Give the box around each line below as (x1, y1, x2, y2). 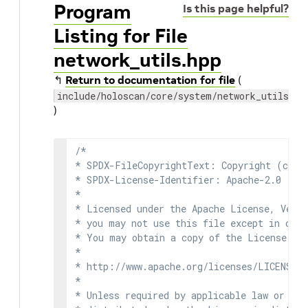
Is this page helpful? (183, 1, 289, 15)
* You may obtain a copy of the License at (75, 231, 303, 244)
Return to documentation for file (65, 73, 235, 87)
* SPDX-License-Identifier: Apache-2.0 (75, 173, 281, 186)
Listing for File (54, 24, 188, 48)
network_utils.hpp (54, 48, 221, 72)
